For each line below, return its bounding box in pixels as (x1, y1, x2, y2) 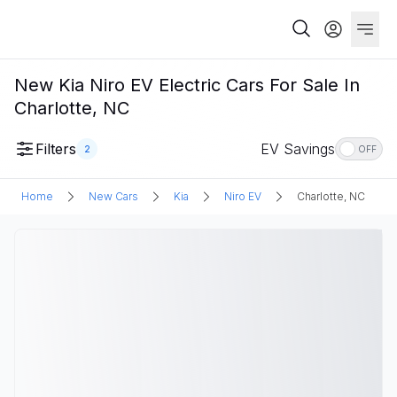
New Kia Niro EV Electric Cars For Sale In (14, 74, 360, 96)
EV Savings (261, 140, 335, 158)
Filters (35, 140, 76, 158)
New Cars (89, 190, 138, 203)
